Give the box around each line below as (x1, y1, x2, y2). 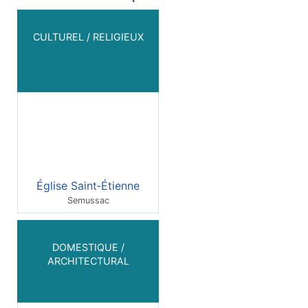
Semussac (67, 195, 109, 206)
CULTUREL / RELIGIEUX (32, 30, 144, 43)
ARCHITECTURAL (47, 254, 129, 267)
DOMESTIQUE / (52, 241, 124, 253)
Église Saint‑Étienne (36, 178, 140, 192)
